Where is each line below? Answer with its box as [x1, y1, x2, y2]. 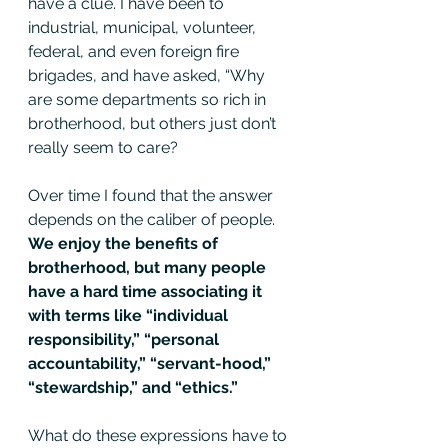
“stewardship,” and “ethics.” [28, 377, 238, 397]
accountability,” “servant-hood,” [28, 353, 275, 373]
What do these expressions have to [28, 425, 291, 445]
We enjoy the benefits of [28, 233, 222, 253]
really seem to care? [28, 137, 178, 157]
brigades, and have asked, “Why [28, 65, 269, 85]
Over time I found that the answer [28, 185, 277, 205]
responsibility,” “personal [28, 329, 223, 349]
